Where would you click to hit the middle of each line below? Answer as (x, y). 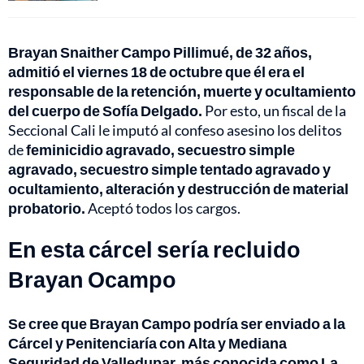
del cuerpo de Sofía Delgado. (105, 111)
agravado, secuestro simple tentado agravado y (169, 169)
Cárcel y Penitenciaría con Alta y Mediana (147, 343)
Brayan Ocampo (92, 279)
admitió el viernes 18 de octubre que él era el (156, 72)
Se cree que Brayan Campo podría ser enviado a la (177, 324)
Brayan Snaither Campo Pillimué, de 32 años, (160, 52)
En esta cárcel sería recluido (154, 249)
